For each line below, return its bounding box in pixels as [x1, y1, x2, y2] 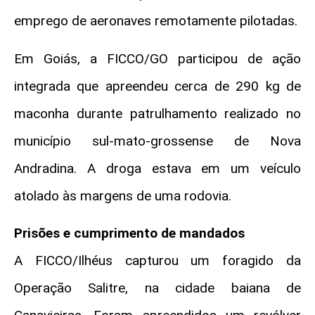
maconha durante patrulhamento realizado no [14, 105, 301, 122]
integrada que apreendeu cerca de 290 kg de [14, 77, 301, 94]
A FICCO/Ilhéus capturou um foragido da [14, 252, 301, 269]
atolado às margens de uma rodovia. [14, 187, 235, 204]
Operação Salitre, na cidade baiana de [14, 280, 301, 297]
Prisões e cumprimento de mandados [14, 225, 245, 242]
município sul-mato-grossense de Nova [14, 132, 301, 149]
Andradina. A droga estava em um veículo [14, 160, 301, 176]
